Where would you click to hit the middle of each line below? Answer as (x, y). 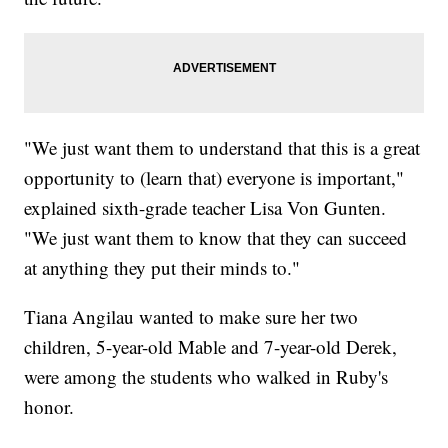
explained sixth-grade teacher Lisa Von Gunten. (205, 208)
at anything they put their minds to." (162, 268)
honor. (49, 407)
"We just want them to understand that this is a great (222, 148)
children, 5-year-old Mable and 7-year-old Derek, (211, 347)
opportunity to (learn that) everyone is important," (214, 178)
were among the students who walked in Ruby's (206, 377)
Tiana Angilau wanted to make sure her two (191, 317)
